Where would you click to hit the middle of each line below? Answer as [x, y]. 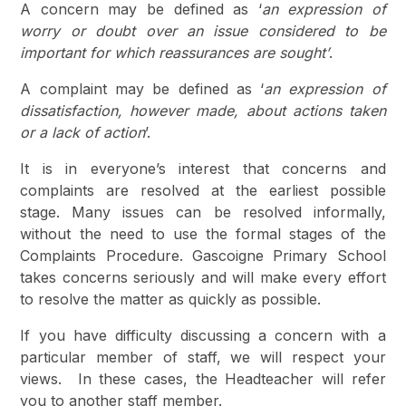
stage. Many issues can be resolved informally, [203, 212]
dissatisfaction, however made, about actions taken [203, 110]
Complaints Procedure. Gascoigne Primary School [203, 255]
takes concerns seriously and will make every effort [203, 277]
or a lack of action [83, 132]
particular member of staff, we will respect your [203, 357]
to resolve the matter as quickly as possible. [171, 299]
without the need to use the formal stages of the [203, 233]
